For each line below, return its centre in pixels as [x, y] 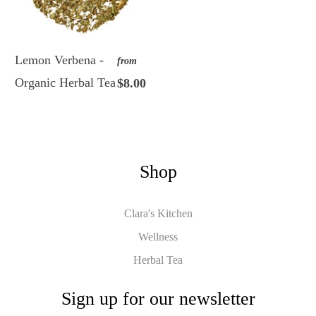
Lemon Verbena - [60, 60]
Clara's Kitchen [158, 213]
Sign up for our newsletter [158, 298]
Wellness [158, 236]
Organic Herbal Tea [66, 82]
